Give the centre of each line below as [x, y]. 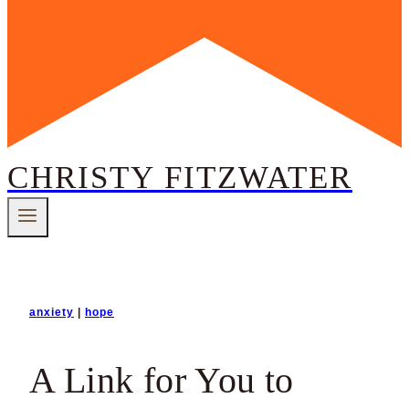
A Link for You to [162, 381]
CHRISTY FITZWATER [180, 178]
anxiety [52, 313]
